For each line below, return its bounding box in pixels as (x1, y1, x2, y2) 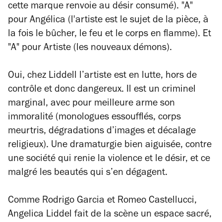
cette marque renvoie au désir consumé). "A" (8, 2, 193, 12)
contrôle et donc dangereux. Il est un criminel (8, 85, 196, 96)
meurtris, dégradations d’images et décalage (8, 127, 196, 137)
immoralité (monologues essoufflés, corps (8, 113, 181, 123)
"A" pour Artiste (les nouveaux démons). (8, 44, 172, 54)
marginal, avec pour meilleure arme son (8, 99, 175, 110)
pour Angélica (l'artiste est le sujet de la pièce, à (8, 16, 209, 26)
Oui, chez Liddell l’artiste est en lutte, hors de (8, 71, 197, 82)
